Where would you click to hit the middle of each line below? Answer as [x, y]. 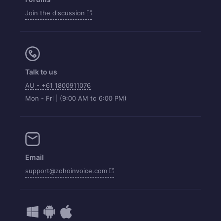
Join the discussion [56, 13]
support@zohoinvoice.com [67, 170]
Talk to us [41, 72]
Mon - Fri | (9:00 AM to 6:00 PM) [76, 98]
